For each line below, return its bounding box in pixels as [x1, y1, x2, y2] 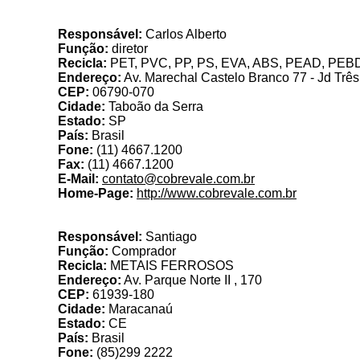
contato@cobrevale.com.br [102, 172, 255, 186]
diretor [108, 42, 148, 55]
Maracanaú [105, 302, 173, 316]
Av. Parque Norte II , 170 [121, 273, 262, 287]
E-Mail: [58, 172, 99, 186]
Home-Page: [58, 186, 133, 200]
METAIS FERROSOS [107, 259, 234, 272]
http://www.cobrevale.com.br [137, 186, 297, 200]
